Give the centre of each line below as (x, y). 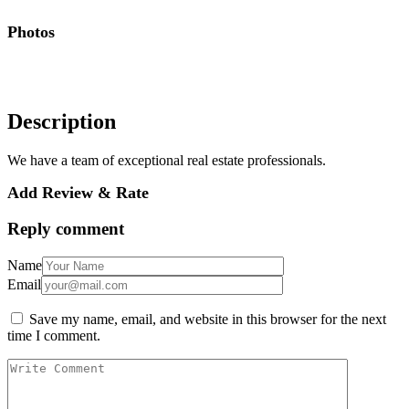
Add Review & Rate (78, 192)
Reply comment (66, 229)
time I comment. (54, 336)
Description (62, 121)
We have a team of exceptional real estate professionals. (167, 160)
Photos (31, 31)
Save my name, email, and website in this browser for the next (208, 320)
